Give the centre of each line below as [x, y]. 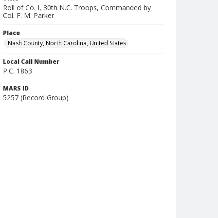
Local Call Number [31, 62]
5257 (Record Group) [36, 98]
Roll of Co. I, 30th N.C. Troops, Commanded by [77, 8]
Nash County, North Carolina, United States [67, 43]
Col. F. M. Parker [28, 15]
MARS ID [16, 88]
